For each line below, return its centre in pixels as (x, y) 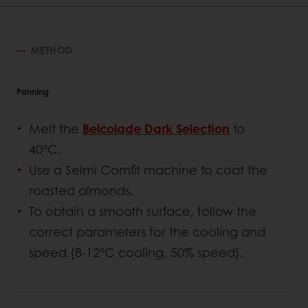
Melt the (56, 128)
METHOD (52, 50)
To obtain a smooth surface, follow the (143, 211)
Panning (33, 92)
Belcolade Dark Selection (156, 128)
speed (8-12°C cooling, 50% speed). (136, 252)
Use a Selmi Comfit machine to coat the (148, 169)
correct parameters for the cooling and (147, 231)
